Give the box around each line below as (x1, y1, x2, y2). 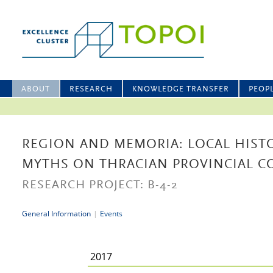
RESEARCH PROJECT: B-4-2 (22, 179, 178, 191)
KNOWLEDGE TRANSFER (132, 85, 229, 93)
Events (100, 208, 122, 219)
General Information (22, 208, 91, 219)
